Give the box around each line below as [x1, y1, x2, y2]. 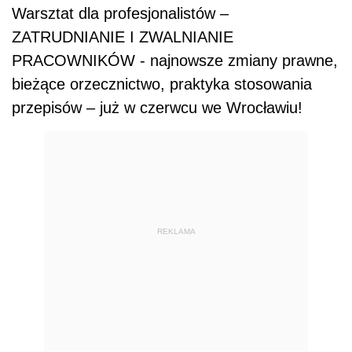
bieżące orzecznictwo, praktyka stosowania [12, 75, 312, 93]
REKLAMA [156, 226, 196, 236]
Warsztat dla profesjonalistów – [12, 5, 229, 22]
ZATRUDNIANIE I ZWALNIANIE [12, 28, 233, 46]
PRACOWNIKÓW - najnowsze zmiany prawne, [12, 52, 338, 69]
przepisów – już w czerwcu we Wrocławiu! [12, 99, 302, 116]
